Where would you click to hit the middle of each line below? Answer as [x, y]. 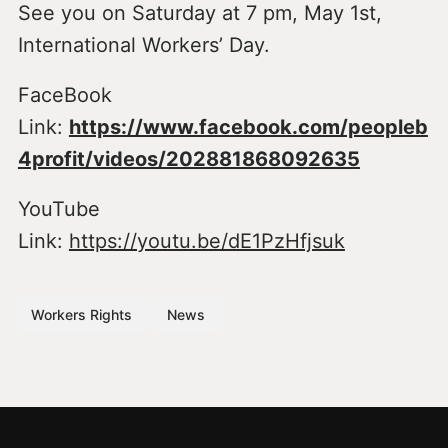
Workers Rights [82, 314]
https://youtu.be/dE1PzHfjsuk [206, 240]
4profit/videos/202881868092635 [188, 158]
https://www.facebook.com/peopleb [248, 126]
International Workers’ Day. [143, 44]
